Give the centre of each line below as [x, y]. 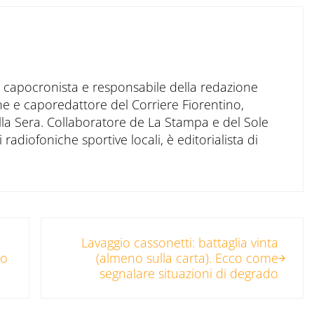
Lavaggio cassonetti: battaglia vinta [179, 243]
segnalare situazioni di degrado [189, 274]
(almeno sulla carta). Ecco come [187, 258]
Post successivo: [86, 227]
